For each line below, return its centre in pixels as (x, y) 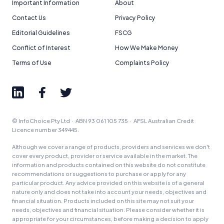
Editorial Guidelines (41, 33)
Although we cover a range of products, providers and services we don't (111, 147)
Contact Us (29, 18)
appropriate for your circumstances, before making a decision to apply (110, 219)
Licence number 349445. (45, 130)
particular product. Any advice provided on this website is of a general (108, 183)
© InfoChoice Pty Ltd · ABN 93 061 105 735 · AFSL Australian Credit (103, 121)
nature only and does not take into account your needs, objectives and (109, 192)
